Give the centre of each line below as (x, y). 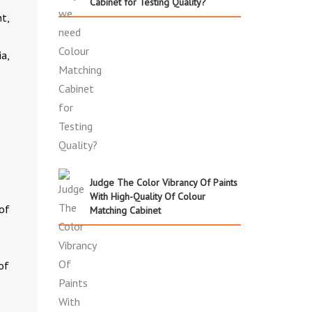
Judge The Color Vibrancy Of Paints (163, 182)
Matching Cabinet (125, 210)
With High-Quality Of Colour (147, 196)
